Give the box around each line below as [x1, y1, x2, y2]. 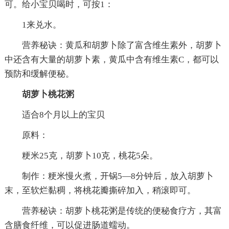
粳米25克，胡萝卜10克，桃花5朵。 [4, 151, 158, 161]
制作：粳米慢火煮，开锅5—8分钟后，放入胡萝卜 [4, 171, 214, 181]
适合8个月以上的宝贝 [4, 110, 105, 120]
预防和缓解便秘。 [4, 69, 74, 79]
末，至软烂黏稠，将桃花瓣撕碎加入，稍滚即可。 [4, 186, 196, 196]
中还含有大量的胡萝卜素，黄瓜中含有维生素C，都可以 [4, 55, 219, 65]
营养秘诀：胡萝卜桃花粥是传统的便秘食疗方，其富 [4, 206, 222, 216]
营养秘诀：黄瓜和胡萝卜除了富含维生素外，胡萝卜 [4, 40, 222, 51]
